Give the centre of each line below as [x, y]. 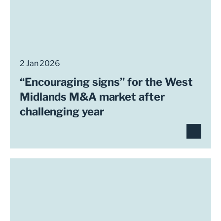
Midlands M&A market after [92, 97]
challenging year [62, 111]
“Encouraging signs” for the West [106, 82]
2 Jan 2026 [40, 63]
